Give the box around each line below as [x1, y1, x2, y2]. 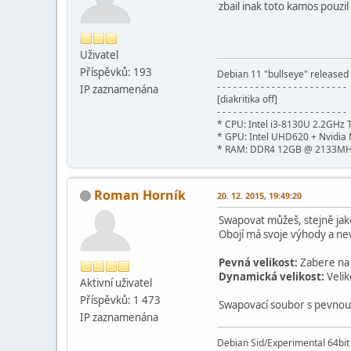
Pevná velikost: [219, 255, 298, 270]
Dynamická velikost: [219, 269, 324, 284]
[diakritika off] [217, 92, 277, 106]
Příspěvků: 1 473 [80, 292, 161, 307]
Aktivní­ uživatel [80, 275, 152, 290]
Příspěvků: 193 [80, 64, 152, 79]
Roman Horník [94, 186, 186, 204]
